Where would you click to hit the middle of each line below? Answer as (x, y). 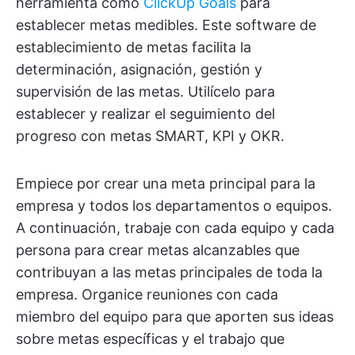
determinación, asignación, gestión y (139, 69)
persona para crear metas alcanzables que (158, 250)
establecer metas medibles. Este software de (166, 25)
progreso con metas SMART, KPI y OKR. (150, 136)
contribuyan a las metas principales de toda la (169, 272)
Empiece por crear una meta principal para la (166, 183)
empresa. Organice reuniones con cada (147, 294)
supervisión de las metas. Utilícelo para (145, 91)
